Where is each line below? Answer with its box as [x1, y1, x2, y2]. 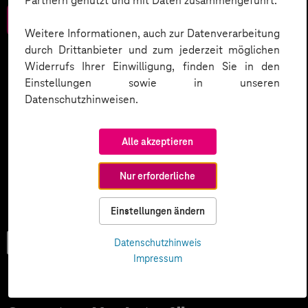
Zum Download [25, 13, 100, 27]
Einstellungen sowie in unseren [25, 76, 280, 90]
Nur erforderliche [120, 170, 195, 182]
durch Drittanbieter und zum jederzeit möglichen [25, 43, 280, 57]
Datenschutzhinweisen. [25, 92, 138, 107]
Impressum [133, 252, 182, 265]
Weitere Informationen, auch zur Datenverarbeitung [25, 26, 280, 41]
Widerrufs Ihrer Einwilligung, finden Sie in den [25, 59, 280, 74]
